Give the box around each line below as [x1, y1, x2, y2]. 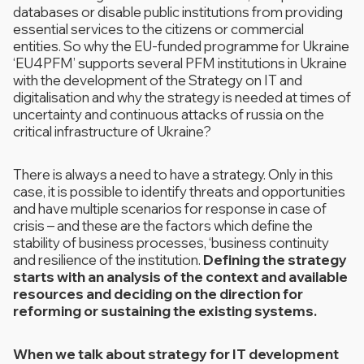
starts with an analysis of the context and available [13, 268, 348, 285]
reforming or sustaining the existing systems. [13, 302, 317, 319]
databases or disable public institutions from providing [13, 3, 343, 20]
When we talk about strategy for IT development [13, 345, 339, 362]
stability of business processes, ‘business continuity [13, 234, 329, 251]
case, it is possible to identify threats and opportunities [13, 183, 345, 200]
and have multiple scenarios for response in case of [13, 200, 327, 217]
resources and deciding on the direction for [13, 285, 303, 302]
